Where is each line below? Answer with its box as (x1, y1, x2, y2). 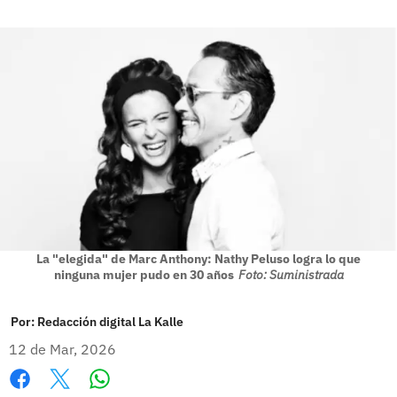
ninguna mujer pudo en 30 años (53, 266, 234, 283)
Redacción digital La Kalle (37, 313, 183, 330)
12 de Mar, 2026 (9, 339, 116, 358)
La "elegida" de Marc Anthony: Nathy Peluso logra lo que (36, 250, 361, 267)
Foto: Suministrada (237, 266, 344, 283)
